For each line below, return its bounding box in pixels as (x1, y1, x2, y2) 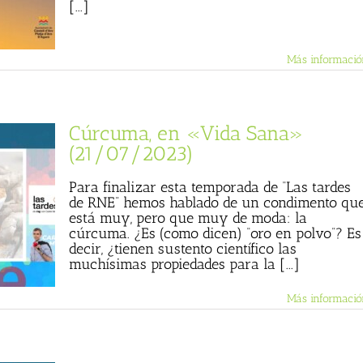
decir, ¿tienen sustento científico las (69, 240, 297, 258)
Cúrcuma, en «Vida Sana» (69, 121, 303, 145)
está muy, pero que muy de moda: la (69, 209, 307, 227)
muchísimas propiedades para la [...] (69, 255, 300, 273)
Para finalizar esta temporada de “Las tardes (69, 178, 351, 196)
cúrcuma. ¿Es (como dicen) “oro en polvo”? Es (69, 224, 361, 242)
